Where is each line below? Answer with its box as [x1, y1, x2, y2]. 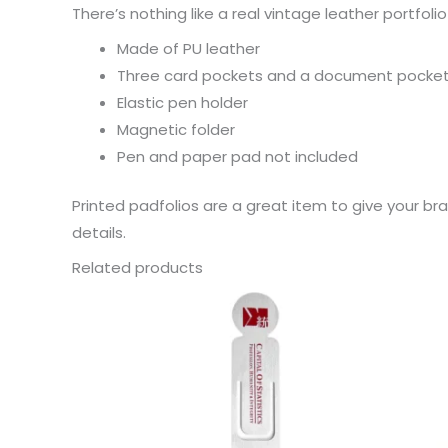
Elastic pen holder [117, 91, 248, 113]
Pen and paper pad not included [117, 145, 358, 167]
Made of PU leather [117, 37, 260, 59]
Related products [72, 256, 203, 278]
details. [72, 222, 126, 244]
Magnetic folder [117, 118, 235, 140]
